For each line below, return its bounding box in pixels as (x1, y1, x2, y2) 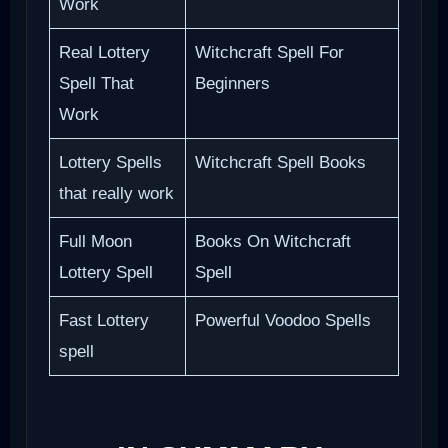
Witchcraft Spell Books (194, 152, 366, 172)
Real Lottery (58, 42, 150, 62)
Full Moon (58, 231, 132, 251)
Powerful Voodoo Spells (194, 310, 371, 330)
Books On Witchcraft (194, 231, 351, 251)
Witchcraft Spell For (194, 42, 344, 62)
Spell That (58, 73, 134, 93)
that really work (58, 183, 174, 203)
